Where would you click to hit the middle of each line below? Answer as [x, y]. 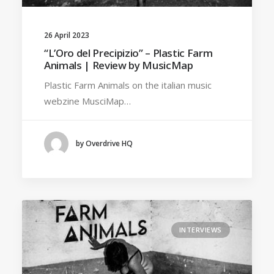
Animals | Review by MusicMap [119, 65]
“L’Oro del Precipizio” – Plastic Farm [128, 53]
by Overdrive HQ [104, 144]
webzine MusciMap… [87, 101]
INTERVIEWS [200, 230]
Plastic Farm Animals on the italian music [128, 85]
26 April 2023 [67, 35]
